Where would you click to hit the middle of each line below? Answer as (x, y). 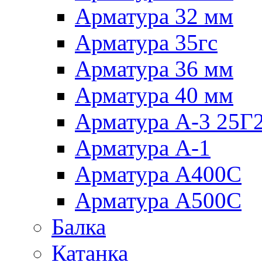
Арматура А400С (158, 174)
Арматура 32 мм (154, 16)
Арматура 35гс (146, 42)
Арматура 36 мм (154, 68)
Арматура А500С (158, 200)
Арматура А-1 (143, 147)
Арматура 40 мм (154, 95)
